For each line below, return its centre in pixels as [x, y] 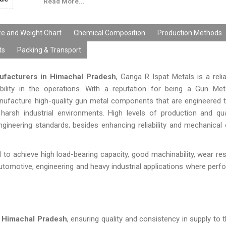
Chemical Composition [109, 33]
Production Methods [190, 33]
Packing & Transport [49, 50]
